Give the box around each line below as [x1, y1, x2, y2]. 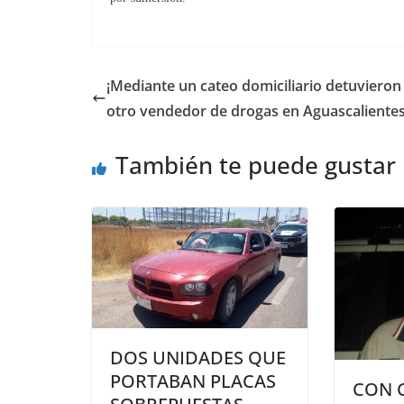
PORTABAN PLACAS [110, 369, 276, 394]
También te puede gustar [115, 149, 396, 181]
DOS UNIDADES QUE [110, 345, 286, 371]
